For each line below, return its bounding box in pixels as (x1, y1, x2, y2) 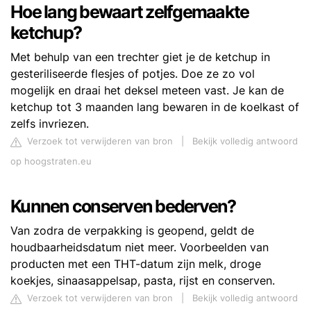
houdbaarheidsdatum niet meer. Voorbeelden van (10, 240, 269, 255)
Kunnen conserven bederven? (10, 196, 236, 217)
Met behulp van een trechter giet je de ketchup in (10, 50, 270, 65)
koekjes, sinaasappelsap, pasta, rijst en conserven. (10, 274, 275, 288)
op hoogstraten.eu (10, 156, 92, 167)
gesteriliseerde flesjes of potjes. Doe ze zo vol (10, 67, 255, 81)
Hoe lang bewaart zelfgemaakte (10, 1, 249, 23)
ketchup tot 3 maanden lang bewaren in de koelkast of (10, 100, 299, 115)
